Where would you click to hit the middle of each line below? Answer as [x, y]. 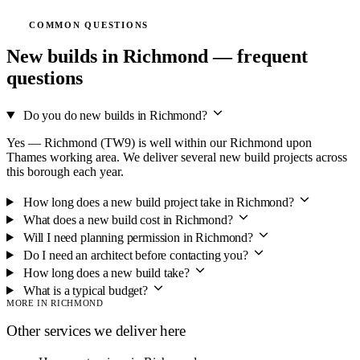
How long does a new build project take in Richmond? [158, 202]
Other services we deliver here [96, 331]
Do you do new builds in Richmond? [115, 115]
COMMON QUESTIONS [89, 25]
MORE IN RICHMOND [55, 303]
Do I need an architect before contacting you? [135, 255]
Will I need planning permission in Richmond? [138, 237]
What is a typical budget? [85, 290]
